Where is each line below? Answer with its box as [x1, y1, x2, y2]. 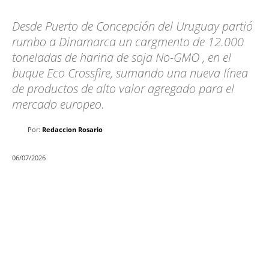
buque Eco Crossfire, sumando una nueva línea [12, 65, 248, 82]
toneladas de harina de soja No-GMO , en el [12, 49, 231, 66]
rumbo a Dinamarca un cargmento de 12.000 [12, 34, 244, 50]
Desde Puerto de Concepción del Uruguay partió [12, 18, 253, 35]
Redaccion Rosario [42, 125, 103, 134]
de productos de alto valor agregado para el [12, 80, 234, 97]
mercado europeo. [12, 96, 104, 113]
